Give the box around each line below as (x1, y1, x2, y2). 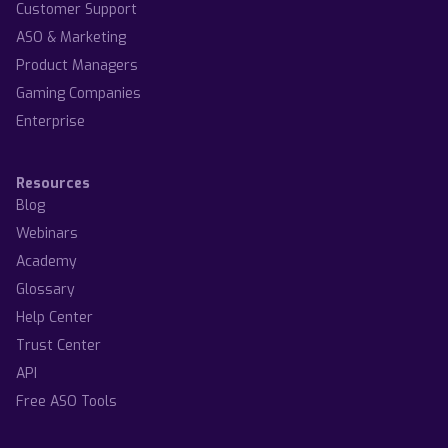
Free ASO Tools (16, 392, 117, 411)
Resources (16, 174, 90, 193)
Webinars (16, 224, 78, 243)
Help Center (16, 308, 93, 327)
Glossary (16, 280, 75, 299)
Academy (16, 252, 77, 271)
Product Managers (16, 56, 138, 75)
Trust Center (16, 336, 101, 355)
